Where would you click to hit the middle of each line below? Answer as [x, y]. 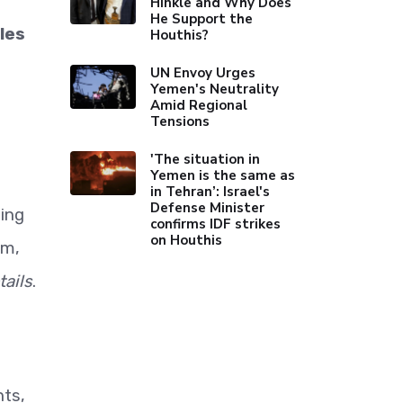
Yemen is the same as [223, 175]
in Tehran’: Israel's [210, 192]
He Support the [202, 19]
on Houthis [187, 240]
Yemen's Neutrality [215, 89]
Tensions [180, 121]
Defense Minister [208, 208]
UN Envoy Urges [203, 73]
